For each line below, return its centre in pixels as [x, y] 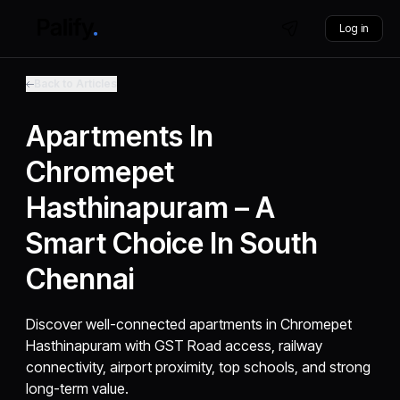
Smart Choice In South [172, 243]
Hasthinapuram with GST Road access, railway [175, 346]
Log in [354, 28]
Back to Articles [76, 83]
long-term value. [78, 388]
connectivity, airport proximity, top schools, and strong [199, 367]
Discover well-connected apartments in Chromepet [189, 324]
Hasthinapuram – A [151, 208]
